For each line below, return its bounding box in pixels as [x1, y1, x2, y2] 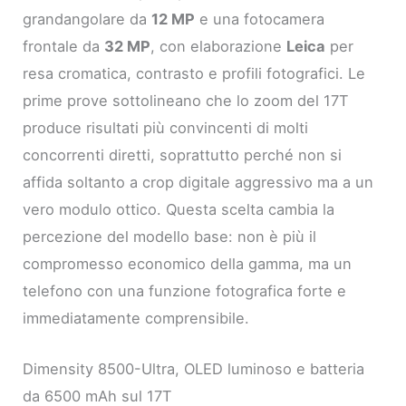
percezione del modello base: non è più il [23, 227, 317, 246]
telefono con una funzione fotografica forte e [23, 281, 347, 300]
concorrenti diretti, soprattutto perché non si [23, 145, 343, 164]
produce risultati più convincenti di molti [23, 118, 309, 137]
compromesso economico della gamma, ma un [23, 254, 353, 273]
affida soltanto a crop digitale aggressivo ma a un [23, 172, 374, 191]
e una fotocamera [195, 9, 325, 28]
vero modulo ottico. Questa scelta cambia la [23, 199, 335, 218]
